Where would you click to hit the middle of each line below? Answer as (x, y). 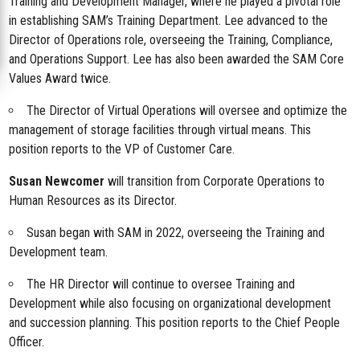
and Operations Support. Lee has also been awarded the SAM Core (177, 59)
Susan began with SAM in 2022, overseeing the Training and (176, 233)
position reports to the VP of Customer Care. (122, 149)
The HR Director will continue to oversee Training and (161, 284)
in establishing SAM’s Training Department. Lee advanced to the (169, 20)
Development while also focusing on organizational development (170, 303)
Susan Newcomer (57, 181)
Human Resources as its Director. (93, 200)
